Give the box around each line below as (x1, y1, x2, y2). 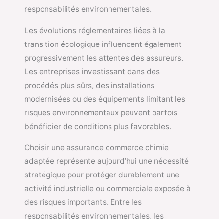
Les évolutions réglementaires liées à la (24, 25, 165, 35)
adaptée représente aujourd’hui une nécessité (24, 156, 189, 166)
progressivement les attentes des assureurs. (24, 53, 183, 63)
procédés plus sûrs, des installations (24, 80, 154, 90)
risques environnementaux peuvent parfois (24, 108, 177, 117)
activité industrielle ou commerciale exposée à (24, 184, 191, 194)
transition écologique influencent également (24, 39, 182, 49)
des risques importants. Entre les (24, 197, 142, 207)
